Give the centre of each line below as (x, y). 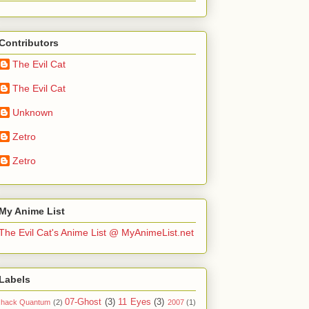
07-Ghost (83, 302)
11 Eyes (134, 302)
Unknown (33, 113)
